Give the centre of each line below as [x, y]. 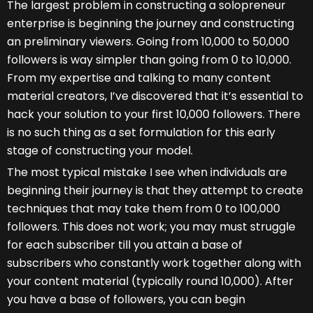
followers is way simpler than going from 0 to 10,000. [149, 60]
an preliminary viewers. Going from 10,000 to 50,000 [148, 42]
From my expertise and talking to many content [139, 78]
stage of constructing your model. [100, 151]
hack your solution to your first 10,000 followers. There [154, 115]
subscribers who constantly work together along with [154, 263]
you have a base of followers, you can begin [126, 300]
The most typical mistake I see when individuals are [147, 173]
